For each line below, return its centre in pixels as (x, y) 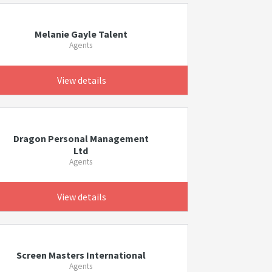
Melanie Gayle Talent (81, 34)
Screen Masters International (81, 255)
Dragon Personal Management (81, 138)
